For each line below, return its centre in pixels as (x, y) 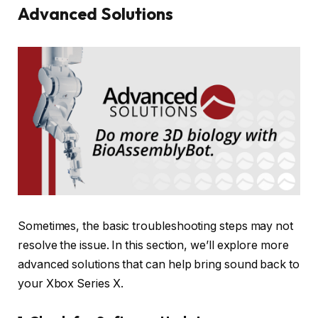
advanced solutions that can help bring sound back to (159, 264)
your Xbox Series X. (71, 283)
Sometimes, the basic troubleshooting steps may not (156, 226)
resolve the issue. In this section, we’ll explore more (153, 245)
